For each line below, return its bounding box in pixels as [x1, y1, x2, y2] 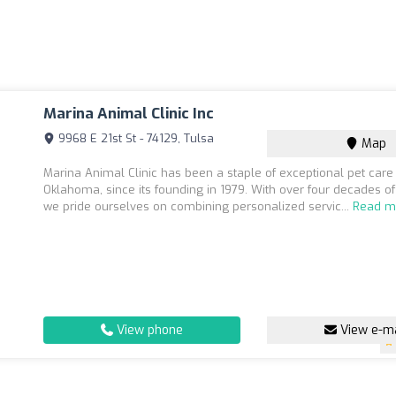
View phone [113, 322, 184, 339]
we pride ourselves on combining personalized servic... [43, 199, 354, 214]
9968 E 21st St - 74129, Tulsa [55, 131, 215, 146]
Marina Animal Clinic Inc [43, 103, 215, 124]
